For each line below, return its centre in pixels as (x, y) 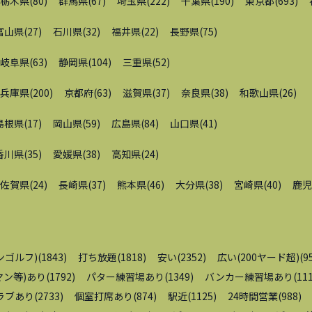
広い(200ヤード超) (258, 257)
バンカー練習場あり (249, 277)
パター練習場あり (125, 277)
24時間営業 (253, 296)
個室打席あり (104, 296)
